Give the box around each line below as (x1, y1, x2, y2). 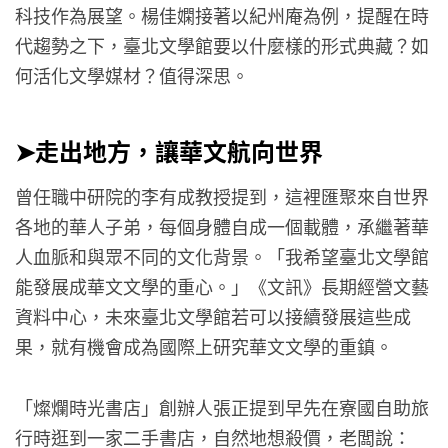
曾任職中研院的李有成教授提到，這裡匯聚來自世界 (15, 183, 429, 210)
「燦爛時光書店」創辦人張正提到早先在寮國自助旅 (15, 393, 429, 420)
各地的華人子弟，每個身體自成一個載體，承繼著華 (15, 213, 429, 240)
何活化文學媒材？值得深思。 (15, 62, 249, 89)
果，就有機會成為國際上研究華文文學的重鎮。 (15, 333, 393, 360)
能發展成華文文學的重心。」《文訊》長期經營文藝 (15, 273, 429, 300)
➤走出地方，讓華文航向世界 (15, 132, 323, 168)
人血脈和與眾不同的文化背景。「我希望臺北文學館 (15, 243, 429, 270)
